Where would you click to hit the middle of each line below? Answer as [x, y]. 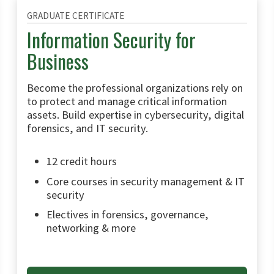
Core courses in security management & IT [146, 181]
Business [58, 61]
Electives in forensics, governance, [128, 215]
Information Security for [111, 39]
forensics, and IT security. [87, 128]
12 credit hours [82, 161]
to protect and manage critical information [127, 101]
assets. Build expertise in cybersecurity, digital [135, 114]
